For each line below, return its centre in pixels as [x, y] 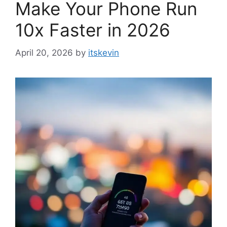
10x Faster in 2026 [93, 30]
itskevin [104, 52]
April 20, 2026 [44, 52]
